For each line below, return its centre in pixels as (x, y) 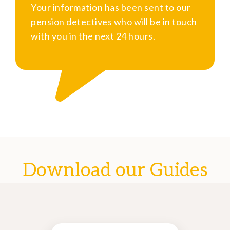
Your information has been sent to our (111, 7)
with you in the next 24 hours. (93, 36)
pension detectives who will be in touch (114, 22)
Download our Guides (115, 171)
